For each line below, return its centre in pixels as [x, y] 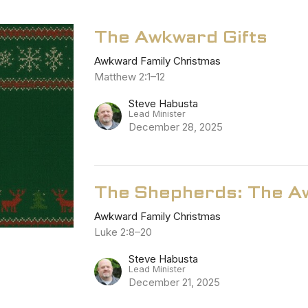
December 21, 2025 [175, 282]
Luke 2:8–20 [123, 232]
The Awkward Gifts [181, 36]
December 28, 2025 [176, 126]
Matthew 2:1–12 [130, 76]
